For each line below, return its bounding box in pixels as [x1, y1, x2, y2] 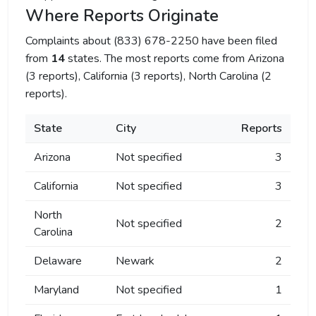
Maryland [34, 282, 79, 298]
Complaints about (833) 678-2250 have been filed [25, 33, 277, 49]
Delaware [34, 253, 82, 269]
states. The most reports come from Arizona [65, 51, 284, 66]
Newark [116, 253, 154, 269]
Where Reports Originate [25, 4, 219, 27]
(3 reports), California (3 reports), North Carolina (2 [25, 68, 272, 84]
